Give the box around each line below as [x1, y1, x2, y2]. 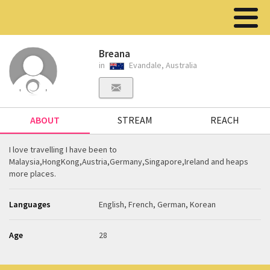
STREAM [117, 114, 152, 126]
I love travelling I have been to [9, 144, 117, 155]
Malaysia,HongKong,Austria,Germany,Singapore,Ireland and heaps [9, 156, 248, 167]
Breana [99, 47, 131, 60]
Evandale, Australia [127, 60, 198, 71]
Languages [9, 199, 51, 210]
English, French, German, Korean [99, 199, 216, 210]
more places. [9, 168, 56, 179]
